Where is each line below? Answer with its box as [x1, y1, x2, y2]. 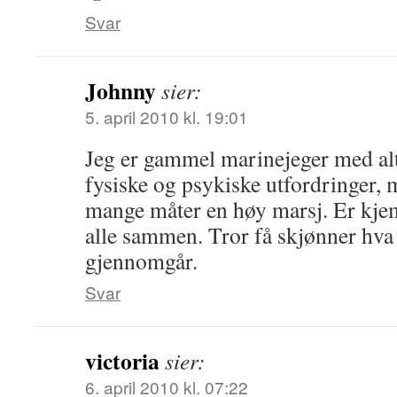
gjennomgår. [85, 245, 198, 276]
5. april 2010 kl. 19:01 [85, 105, 248, 128]
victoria [85, 344, 160, 378]
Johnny [85, 74, 156, 107]
